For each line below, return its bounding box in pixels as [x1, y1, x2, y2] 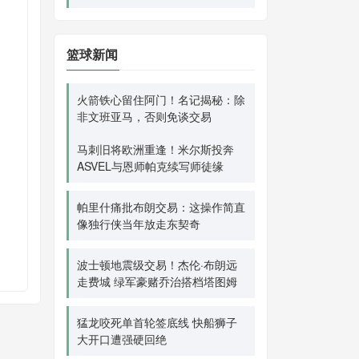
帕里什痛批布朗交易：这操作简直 [77, 199, 245, 215]
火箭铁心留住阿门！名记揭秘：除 [77, 91, 245, 107]
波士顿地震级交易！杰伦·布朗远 [77, 256, 237, 272]
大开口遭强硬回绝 [77, 331, 167, 347]
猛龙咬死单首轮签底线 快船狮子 [77, 314, 237, 330]
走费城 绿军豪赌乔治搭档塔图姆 [77, 273, 237, 289]
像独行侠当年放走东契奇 [77, 216, 200, 232]
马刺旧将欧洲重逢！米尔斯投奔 [77, 141, 234, 157]
